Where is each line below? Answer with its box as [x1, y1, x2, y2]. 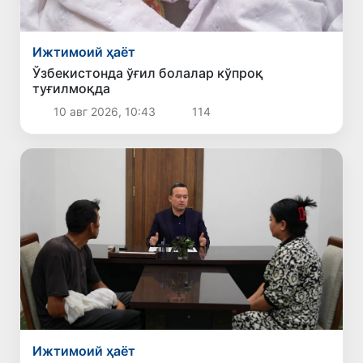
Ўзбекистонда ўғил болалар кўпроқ [32, 65, 264, 82]
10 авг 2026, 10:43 [49, 105, 159, 119]
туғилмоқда [32, 80, 111, 97]
